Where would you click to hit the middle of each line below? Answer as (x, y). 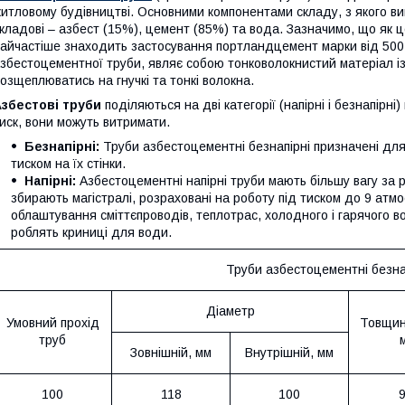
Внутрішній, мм (289, 352)
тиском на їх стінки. (68, 163)
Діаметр (230, 311)
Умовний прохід (52, 322)
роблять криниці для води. (91, 232)
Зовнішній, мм (171, 352)
